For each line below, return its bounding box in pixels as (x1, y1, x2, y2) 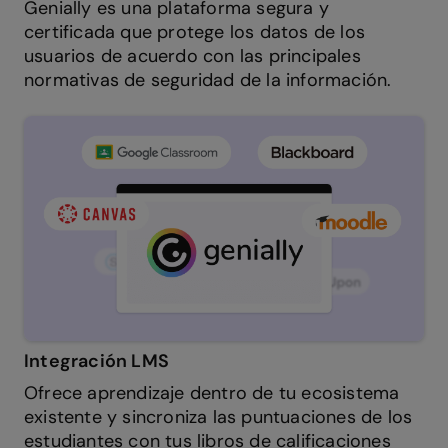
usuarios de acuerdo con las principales (24, 43, 361, 68)
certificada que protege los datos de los (24, 19, 366, 44)
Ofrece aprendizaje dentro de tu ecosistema (24, 380, 400, 405)
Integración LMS (24, 348, 169, 373)
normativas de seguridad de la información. (24, 67, 397, 92)
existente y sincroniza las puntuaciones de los (24, 404, 413, 429)
